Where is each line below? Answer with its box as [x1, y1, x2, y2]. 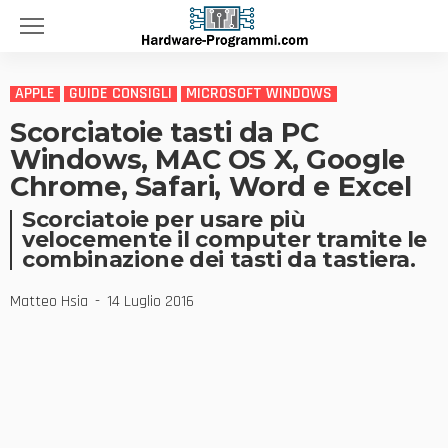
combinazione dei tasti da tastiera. [22, 246, 416, 273]
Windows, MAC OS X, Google [10, 143, 405, 176]
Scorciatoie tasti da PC [10, 116, 319, 149]
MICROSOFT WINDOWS [186, 83, 332, 104]
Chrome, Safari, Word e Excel [10, 170, 412, 203]
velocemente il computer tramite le [22, 226, 428, 253]
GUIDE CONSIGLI [69, 83, 172, 104]
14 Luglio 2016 [107, 291, 194, 313]
